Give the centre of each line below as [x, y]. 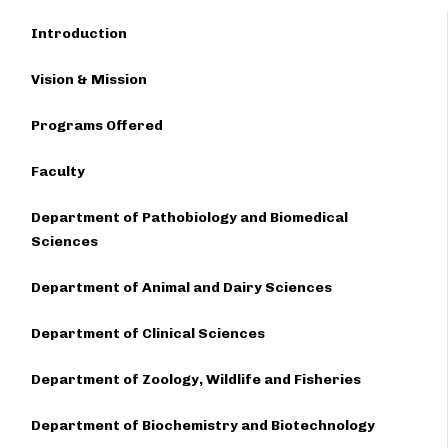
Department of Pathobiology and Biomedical [189, 217]
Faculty [58, 171]
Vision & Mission [89, 79]
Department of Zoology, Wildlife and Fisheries [196, 379]
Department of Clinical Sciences [148, 333]
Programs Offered [97, 125]
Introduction [79, 33]
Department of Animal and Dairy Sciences [181, 287]
